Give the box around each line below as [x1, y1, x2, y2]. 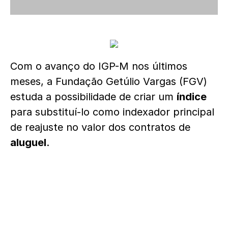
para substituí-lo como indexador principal [10, 106, 214, 118]
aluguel [10, 136, 46, 149]
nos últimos [129, 60, 187, 72]
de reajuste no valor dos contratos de [10, 121, 190, 133]
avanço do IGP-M [45, 60, 129, 72]
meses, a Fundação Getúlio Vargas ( [10, 75, 183, 88]
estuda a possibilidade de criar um [10, 91, 177, 103]
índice [177, 91, 207, 103]
